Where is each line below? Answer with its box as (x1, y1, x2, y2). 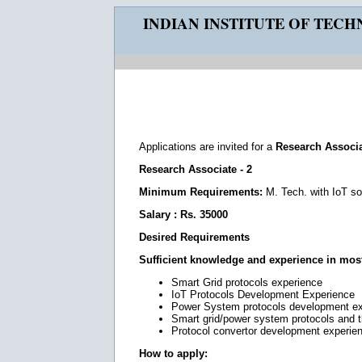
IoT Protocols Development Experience (171, 288, 355, 301)
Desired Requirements (139, 231, 250, 243)
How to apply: (139, 347, 208, 360)
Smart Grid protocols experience (171, 276, 322, 288)
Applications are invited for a (139, 141, 276, 153)
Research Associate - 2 (139, 163, 252, 175)
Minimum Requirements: (139, 186, 266, 198)
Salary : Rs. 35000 (139, 208, 228, 221)
